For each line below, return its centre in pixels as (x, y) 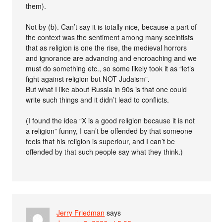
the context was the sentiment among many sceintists (110, 37)
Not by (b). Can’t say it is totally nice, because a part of (111, 27)
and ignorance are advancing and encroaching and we (111, 58)
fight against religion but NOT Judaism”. (88, 79)
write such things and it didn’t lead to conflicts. (98, 99)
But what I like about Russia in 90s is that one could (107, 89)
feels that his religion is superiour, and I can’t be (101, 141)
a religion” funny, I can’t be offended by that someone (109, 131)
